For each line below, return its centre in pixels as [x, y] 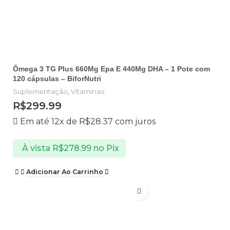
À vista [36, 148]
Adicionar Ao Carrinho [65, 172]
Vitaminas [88, 91]
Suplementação [40, 91]
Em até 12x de [50, 121]
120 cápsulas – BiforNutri [57, 78]
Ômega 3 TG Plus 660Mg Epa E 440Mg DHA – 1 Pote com [111, 69]
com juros [134, 121]
